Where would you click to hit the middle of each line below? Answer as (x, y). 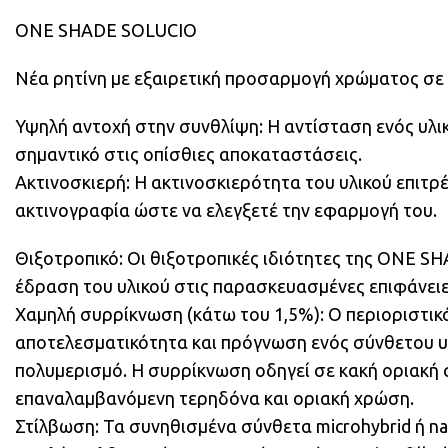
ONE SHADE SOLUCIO (106, 30)
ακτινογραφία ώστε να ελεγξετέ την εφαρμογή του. (226, 210)
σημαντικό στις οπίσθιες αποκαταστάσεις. (188, 154)
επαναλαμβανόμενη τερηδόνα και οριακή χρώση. (214, 398)
